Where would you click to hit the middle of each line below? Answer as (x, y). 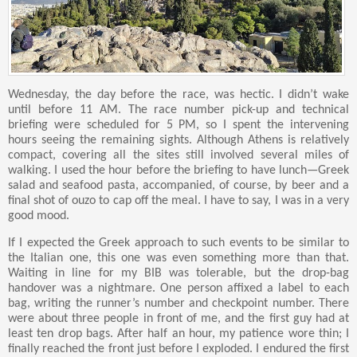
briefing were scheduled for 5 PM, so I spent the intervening (178, 126)
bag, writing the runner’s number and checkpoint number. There (178, 304)
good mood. (39, 216)
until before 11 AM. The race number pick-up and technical (178, 110)
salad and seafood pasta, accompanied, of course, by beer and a (178, 186)
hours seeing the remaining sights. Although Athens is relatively (178, 141)
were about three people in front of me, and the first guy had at (178, 319)
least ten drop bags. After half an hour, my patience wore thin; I (178, 334)
